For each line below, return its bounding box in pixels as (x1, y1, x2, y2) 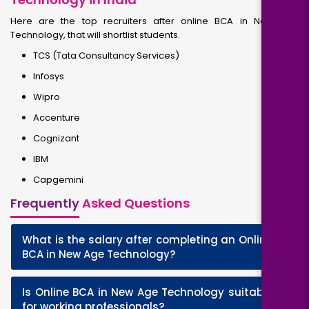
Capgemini (33, 173, 83, 186)
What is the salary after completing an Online (22, 232, 272, 247)
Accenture (33, 111, 80, 124)
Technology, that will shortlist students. (10, 28, 180, 41)
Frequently (10, 195, 79, 212)
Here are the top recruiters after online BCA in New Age (10, 14, 299, 28)
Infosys (33, 70, 64, 83)
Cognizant (33, 132, 79, 145)
